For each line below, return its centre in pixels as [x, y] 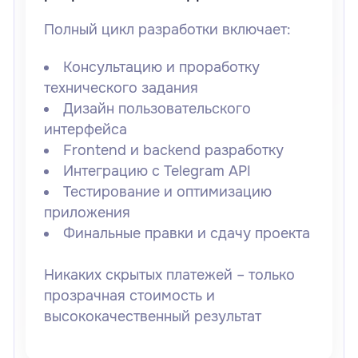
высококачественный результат [152, 316]
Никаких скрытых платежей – [146, 274]
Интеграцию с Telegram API [157, 171]
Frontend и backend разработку [174, 150]
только [271, 274]
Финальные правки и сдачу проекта [187, 233]
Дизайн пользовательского [157, 108]
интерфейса [85, 129]
